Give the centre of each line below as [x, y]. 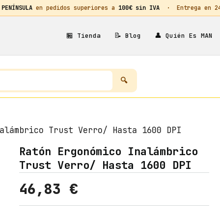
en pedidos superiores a [75, 8]
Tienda [87, 36]
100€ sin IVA [139, 8]
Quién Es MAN [187, 36]
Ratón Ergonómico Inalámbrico [108, 151]
